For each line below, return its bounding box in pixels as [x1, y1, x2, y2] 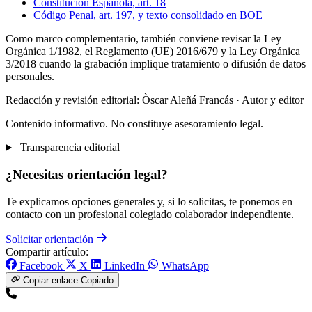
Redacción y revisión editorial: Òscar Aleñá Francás [6, 94, 236, 107]
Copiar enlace [23, 274, 79, 286]
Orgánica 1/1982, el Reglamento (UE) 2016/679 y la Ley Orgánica [6, 45, 300, 58]
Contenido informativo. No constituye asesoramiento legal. [6, 118, 263, 130]
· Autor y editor [236, 94, 304, 107]
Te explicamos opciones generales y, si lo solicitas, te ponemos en [6, 195, 292, 208]
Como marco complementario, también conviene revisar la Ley [6, 33, 281, 45]
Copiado [81, 274, 114, 286]
